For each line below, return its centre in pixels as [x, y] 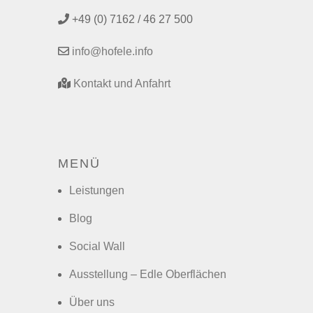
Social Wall [97, 246]
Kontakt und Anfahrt [122, 83]
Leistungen [96, 190]
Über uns [92, 302]
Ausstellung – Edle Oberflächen [147, 274]
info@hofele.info [112, 51]
